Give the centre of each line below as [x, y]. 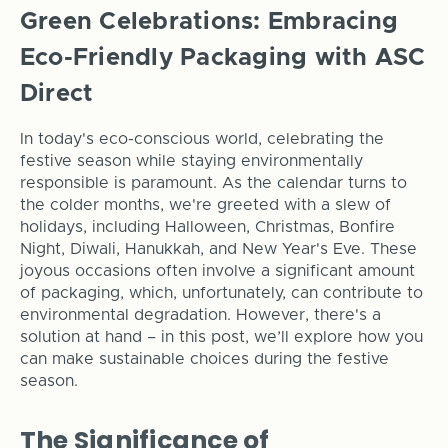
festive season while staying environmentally [191, 161]
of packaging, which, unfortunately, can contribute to [221, 293]
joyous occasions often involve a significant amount [217, 271]
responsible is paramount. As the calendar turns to [213, 183]
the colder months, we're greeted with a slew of [205, 205]
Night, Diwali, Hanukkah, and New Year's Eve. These [218, 249]
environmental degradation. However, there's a [200, 315]
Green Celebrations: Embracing [209, 22]
